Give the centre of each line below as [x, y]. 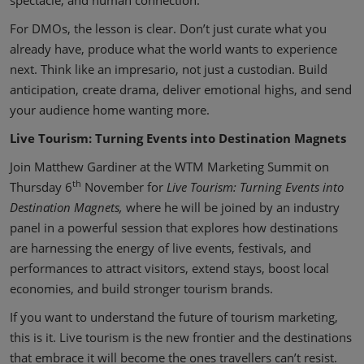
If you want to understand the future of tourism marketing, [174, 317]
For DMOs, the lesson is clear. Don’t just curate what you [168, 28]
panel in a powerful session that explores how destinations [174, 227]
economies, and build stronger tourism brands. [141, 288]
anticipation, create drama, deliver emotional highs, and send [181, 89]
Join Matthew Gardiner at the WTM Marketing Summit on [169, 167]
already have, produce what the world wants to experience [173, 49]
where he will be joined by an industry [233, 207]
